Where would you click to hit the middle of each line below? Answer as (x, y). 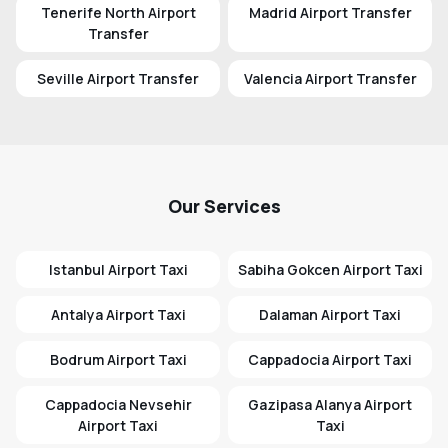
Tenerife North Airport (118, 13)
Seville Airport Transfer (118, 79)
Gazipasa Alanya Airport (330, 405)
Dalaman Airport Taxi (330, 315)
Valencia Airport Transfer (330, 79)
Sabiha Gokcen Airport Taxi (330, 270)
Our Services (224, 206)
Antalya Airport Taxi (118, 315)
